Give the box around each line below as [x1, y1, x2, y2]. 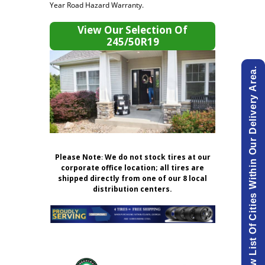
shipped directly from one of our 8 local [58, 173, 207, 183]
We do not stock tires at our [104, 152, 211, 162]
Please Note [54, 152, 101, 162]
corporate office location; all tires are [61, 163, 204, 173]
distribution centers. [93, 184, 172, 194]
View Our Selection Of [77, 22, 188, 37]
